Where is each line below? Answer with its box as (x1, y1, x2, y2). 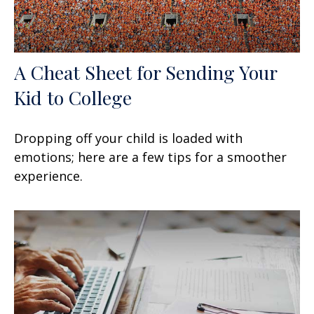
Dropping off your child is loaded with (14, 130, 243, 147)
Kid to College (14, 85, 132, 111)
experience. (14, 168, 83, 185)
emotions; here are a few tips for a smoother (14, 149, 287, 166)
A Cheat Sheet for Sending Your (14, 60, 277, 86)
